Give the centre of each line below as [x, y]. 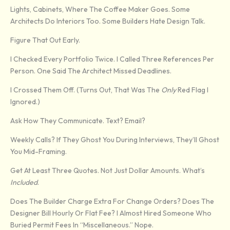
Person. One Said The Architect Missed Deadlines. [91, 71]
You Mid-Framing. [39, 152]
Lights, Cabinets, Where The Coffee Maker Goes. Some [100, 9]
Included [24, 183]
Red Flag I [192, 90]
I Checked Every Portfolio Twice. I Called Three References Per [112, 59]
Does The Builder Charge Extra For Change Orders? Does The [112, 202]
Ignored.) [25, 102]
